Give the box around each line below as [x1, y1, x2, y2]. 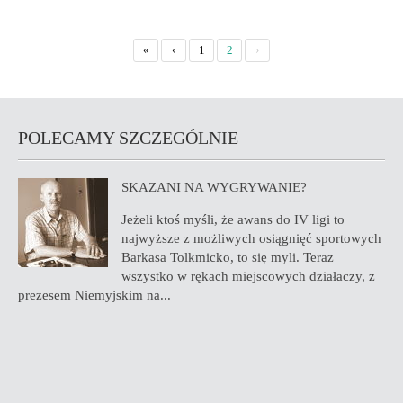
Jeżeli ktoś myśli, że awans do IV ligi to [121, 212, 345, 227]
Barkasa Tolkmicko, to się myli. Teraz [121, 250, 334, 264]
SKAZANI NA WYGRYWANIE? [121, 180, 307, 194]
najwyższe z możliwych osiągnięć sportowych [121, 231, 381, 246]
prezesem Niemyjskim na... [18, 288, 171, 302]
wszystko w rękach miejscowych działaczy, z [121, 269, 375, 283]
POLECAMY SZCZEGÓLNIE [18, 128, 238, 148]
